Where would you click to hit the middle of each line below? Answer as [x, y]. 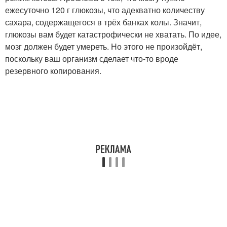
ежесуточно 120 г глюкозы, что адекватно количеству [105, 10]
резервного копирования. [53, 71]
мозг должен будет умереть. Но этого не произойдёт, [104, 46]
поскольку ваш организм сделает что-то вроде [92, 59]
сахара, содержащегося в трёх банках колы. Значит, [103, 22]
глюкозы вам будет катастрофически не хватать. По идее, [113, 34]
